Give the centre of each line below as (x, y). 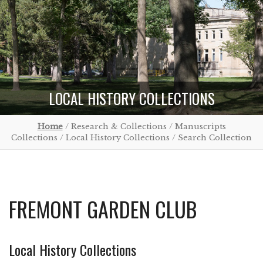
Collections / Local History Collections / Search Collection (131, 138)
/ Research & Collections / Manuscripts (144, 127)
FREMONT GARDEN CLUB (103, 209)
